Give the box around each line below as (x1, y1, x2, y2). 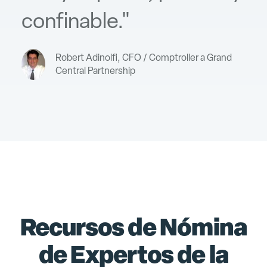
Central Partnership (55, 64, 135, 77)
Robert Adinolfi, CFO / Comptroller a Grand (55, 51, 232, 64)
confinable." (21, 7, 131, 35)
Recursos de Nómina (20, 209, 247, 243)
